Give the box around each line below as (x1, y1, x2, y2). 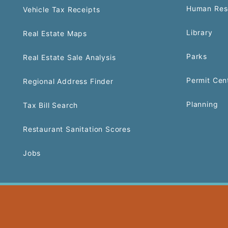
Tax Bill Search (23, 101, 78, 109)
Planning (186, 100, 218, 108)
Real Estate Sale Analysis (23, 53, 116, 62)
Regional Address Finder (23, 77, 113, 85)
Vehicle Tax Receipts (23, 5, 100, 14)
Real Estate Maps (23, 29, 88, 38)
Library (186, 28, 213, 37)
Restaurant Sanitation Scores (23, 125, 131, 133)
